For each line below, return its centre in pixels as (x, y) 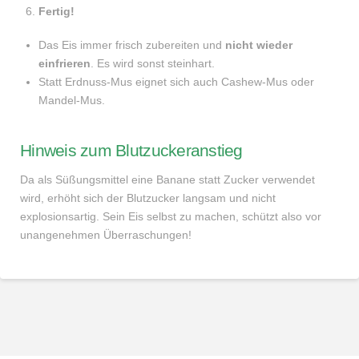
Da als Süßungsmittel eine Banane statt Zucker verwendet (167, 179)
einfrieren (65, 63)
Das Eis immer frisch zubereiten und (132, 44)
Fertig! (57, 12)
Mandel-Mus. (72, 100)
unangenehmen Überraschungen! (106, 234)
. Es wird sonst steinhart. (153, 63)
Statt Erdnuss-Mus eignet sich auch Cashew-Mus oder (177, 81)
